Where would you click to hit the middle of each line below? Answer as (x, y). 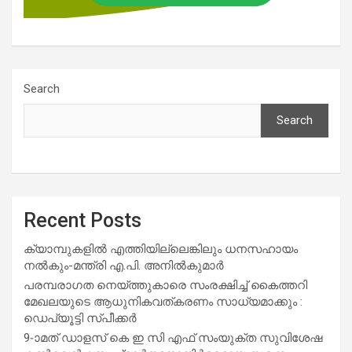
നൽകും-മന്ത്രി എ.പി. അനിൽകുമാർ (124, 265)
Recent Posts (82, 220)
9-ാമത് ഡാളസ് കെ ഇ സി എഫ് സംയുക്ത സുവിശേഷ (173, 337)
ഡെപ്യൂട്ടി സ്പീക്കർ (80, 318)
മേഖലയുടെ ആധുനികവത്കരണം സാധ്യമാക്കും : (163, 301)
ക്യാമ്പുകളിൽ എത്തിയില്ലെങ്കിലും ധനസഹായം (161, 249)
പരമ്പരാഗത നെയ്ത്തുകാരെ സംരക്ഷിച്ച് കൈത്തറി (165, 285)
